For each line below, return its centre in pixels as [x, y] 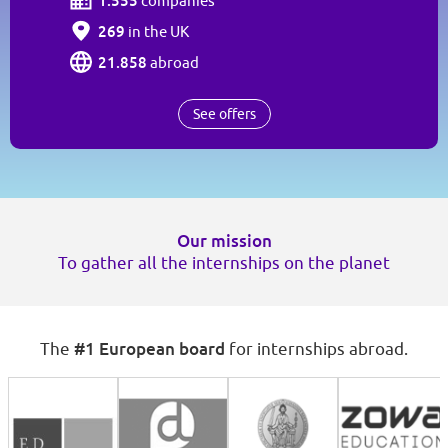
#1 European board [149, 349]
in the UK [157, 32]
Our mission [224, 241]
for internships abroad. [316, 349]
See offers [224, 114]
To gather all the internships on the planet [224, 263]
